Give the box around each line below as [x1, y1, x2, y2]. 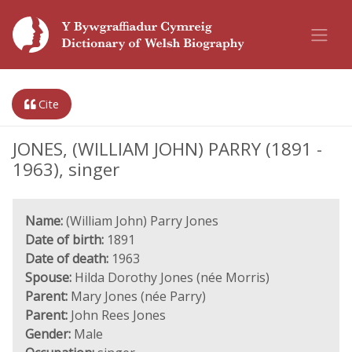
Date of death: [25, 250, 108, 267]
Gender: [25, 325, 71, 343]
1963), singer [13, 157, 119, 181]
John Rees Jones [68, 306, 166, 324]
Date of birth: [25, 231, 104, 248]
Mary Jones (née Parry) [68, 288, 206, 305]
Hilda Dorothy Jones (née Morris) [71, 269, 269, 286]
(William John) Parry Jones [63, 212, 218, 229]
